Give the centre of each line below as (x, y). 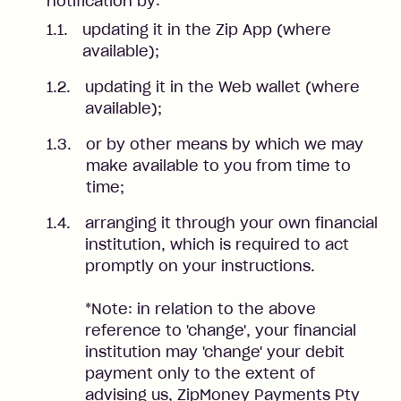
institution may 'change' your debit (215, 352)
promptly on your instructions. (200, 266)
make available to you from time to (218, 166)
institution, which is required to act (217, 244)
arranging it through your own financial (231, 223)
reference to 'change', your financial (221, 330)
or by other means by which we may (225, 144)
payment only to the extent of (200, 373)
